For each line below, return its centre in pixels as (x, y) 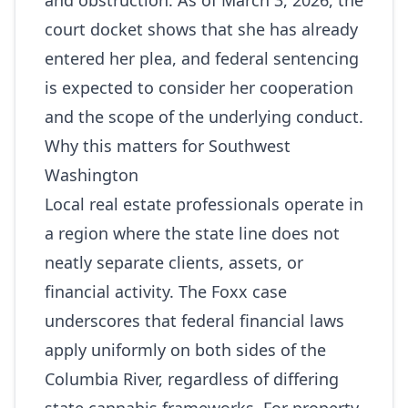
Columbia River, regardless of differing (192, 379)
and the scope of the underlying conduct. (204, 117)
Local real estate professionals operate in (204, 204)
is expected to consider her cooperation (199, 87)
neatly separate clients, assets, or (174, 262)
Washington (92, 175)
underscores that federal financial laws (194, 321)
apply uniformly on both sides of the (185, 350)
